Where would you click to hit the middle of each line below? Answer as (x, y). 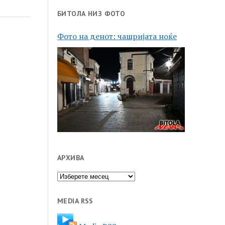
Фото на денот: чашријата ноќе (117, 36)
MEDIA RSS (75, 201)
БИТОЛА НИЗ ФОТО (91, 13)
